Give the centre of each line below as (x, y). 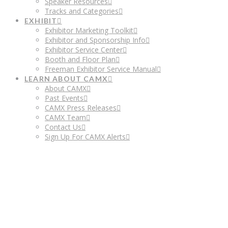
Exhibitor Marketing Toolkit (89, 31)
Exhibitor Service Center (84, 50)
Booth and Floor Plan (80, 60)
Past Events (64, 98)
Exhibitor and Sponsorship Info (95, 40)
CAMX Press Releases (81, 108)
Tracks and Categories (82, 11)
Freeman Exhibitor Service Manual (101, 69)
